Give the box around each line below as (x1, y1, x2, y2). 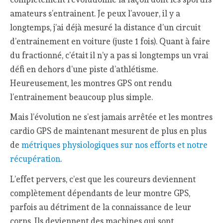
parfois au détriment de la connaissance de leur (10, 202, 192, 213)
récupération (10, 154, 61, 164)
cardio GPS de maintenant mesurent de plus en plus (10, 126, 207, 136)
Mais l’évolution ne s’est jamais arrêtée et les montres (10, 112, 213, 122)
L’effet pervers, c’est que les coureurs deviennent (10, 174, 196, 185)
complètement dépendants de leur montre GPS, (10, 188, 191, 199)
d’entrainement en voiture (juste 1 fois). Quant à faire (10, 36, 211, 46)
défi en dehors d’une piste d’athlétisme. (10, 64, 158, 74)
